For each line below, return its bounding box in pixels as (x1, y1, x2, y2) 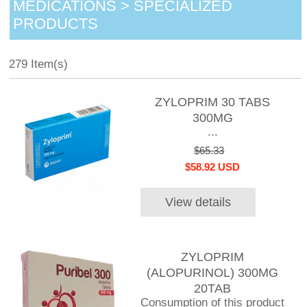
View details (164, 195, 231, 210)
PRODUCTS (12, 15, 98, 33)
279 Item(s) (9, 58, 69, 71)
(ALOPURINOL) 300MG (147, 265, 279, 280)
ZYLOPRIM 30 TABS (155, 95, 271, 110)
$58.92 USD (185, 160, 241, 173)
